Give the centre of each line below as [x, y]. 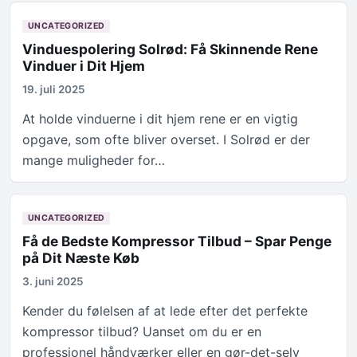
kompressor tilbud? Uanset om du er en [142, 332]
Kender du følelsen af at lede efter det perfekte [165, 311]
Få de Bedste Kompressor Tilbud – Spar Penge [177, 241]
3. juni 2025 [53, 282]
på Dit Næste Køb [81, 258]
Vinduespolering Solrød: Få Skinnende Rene [171, 49]
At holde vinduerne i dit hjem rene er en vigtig [161, 119]
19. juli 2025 [54, 90]
